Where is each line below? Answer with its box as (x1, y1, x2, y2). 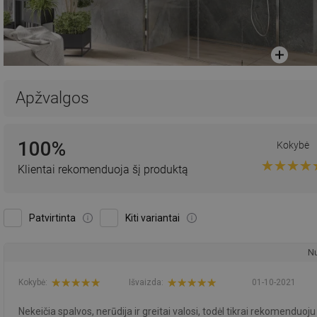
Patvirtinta (29, 212, 76, 224)
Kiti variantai (125, 212, 180, 224)
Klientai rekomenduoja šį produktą (18, 162, 188, 176)
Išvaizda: (129, 277, 163, 288)
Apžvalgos (16, 88, 89, 108)
